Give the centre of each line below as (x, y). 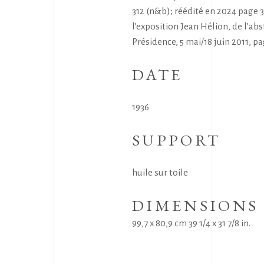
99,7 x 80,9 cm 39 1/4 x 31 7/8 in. (191, 223)
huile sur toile (160, 172)
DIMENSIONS (195, 205)
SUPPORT (176, 140)
